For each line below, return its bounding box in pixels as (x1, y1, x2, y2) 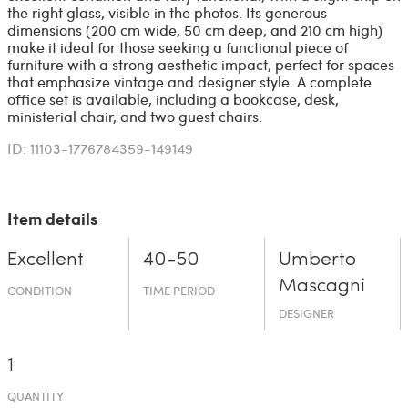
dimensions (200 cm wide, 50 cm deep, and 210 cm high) (6, 19, 382, 39)
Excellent (6, 250, 84, 270)
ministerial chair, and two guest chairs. (6, 106, 262, 126)
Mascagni (279, 276, 366, 296)
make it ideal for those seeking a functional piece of (6, 36, 348, 56)
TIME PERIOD (142, 281, 215, 299)
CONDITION (6, 281, 72, 299)
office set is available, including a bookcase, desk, (6, 88, 339, 108)
